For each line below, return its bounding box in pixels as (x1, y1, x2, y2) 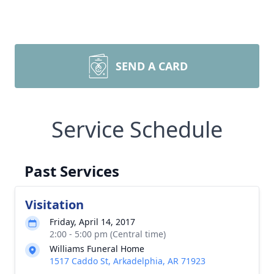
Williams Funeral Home (50, 243, 144, 254)
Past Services (24, 161, 119, 181)
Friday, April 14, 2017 (50, 216, 135, 228)
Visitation (25, 196, 84, 213)
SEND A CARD (116, 59, 188, 73)
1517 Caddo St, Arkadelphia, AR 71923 (50, 255, 206, 267)
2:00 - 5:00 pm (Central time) (50, 228, 166, 240)
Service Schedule (51, 114, 223, 144)
